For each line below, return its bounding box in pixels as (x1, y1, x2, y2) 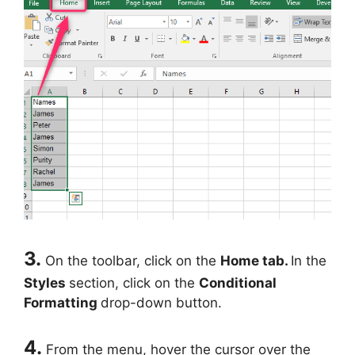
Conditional (199, 275, 277, 292)
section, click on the (69, 275, 199, 292)
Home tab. (220, 253, 291, 269)
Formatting (24, 295, 101, 311)
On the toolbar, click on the (45, 253, 220, 269)
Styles (24, 275, 69, 292)
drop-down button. (101, 295, 222, 311)
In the (291, 253, 326, 269)
